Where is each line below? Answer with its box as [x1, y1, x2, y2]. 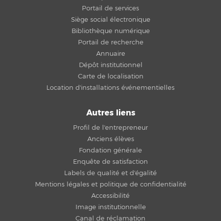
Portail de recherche [77, 38, 144, 46]
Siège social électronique [71, 15, 150, 24]
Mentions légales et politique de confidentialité [35, 180, 186, 188]
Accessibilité [91, 191, 130, 200]
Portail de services [82, 4, 139, 12]
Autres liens [86, 107, 135, 118]
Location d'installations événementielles [46, 83, 175, 92]
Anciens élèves [87, 135, 134, 143]
